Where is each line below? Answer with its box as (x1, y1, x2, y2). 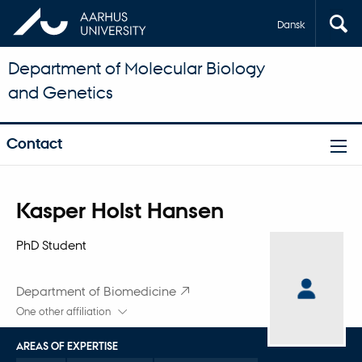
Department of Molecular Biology (8, 57, 265, 78)
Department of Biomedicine (15, 284, 176, 299)
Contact (6, 134, 62, 154)
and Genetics (8, 82, 113, 103)
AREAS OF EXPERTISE (15, 340, 118, 353)
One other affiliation (15, 305, 113, 318)
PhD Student (15, 237, 86, 252)
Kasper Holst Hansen (15, 196, 224, 224)
